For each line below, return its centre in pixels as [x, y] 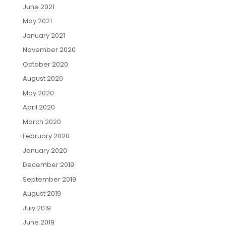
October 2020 [45, 64]
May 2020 [38, 93]
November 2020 [49, 50]
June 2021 [38, 7]
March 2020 [42, 122]
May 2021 [37, 21]
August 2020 [43, 79]
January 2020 [45, 150]
